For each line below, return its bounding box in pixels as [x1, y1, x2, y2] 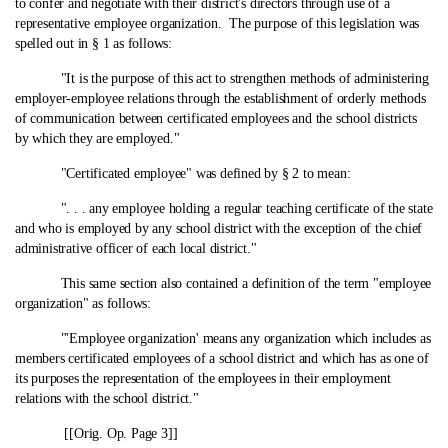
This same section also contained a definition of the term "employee [15, 276, 432, 291]
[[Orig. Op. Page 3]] [15, 426, 178, 441]
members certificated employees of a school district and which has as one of [15, 351, 429, 366]
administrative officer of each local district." [15, 241, 257, 256]
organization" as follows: [15, 296, 152, 311]
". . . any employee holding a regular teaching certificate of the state [15, 201, 433, 216]
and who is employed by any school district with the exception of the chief [15, 221, 423, 236]
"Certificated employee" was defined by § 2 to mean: [15, 166, 351, 181]
